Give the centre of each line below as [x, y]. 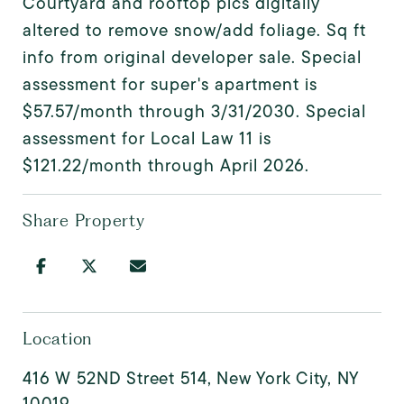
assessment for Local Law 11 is [147, 138]
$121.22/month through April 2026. [166, 165]
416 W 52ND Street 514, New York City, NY [191, 378]
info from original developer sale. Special [192, 57]
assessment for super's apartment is [170, 84]
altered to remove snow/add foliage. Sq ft [194, 30]
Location [57, 338]
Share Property [84, 220]
